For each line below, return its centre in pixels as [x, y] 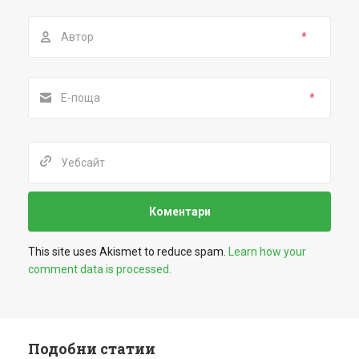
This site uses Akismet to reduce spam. [128, 252]
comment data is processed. [100, 269]
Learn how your [267, 252]
